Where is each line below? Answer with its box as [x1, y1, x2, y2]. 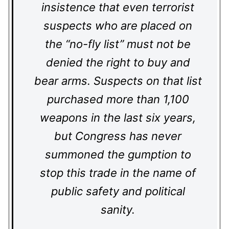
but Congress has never [54, 129, 181, 143]
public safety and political [51, 185, 185, 198]
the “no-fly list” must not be [45, 37, 191, 51]
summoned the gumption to [44, 148, 191, 161]
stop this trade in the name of [40, 166, 196, 179]
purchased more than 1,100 [47, 93, 189, 106]
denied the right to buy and [45, 56, 190, 69]
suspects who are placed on [43, 19, 192, 32]
